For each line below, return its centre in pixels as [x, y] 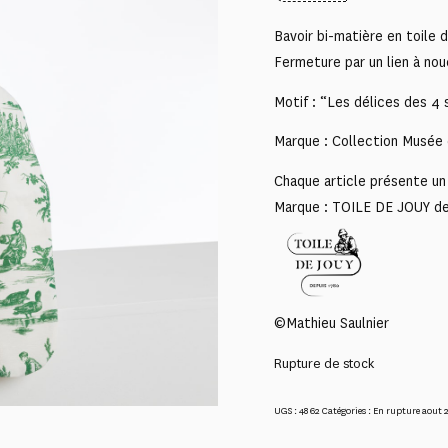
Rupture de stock [324, 364]
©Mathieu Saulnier [331, 324]
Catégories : [347, 410]
